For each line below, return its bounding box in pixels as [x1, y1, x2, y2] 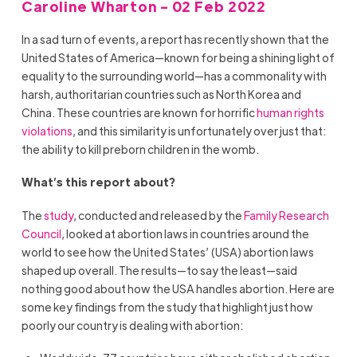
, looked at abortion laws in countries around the [61, 226, 309, 241]
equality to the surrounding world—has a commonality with [21, 69, 327, 84]
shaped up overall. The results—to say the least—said [21, 262, 297, 277]
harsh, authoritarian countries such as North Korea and [21, 87, 301, 102]
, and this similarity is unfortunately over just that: [72, 124, 326, 139]
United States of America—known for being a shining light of [21, 50, 335, 65]
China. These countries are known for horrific [21, 105, 257, 120]
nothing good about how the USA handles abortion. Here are [21, 280, 335, 296]
